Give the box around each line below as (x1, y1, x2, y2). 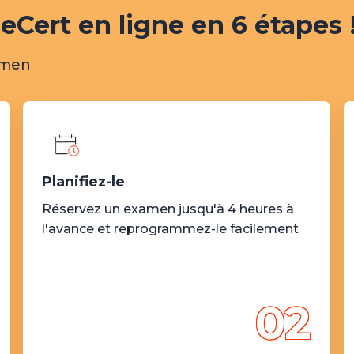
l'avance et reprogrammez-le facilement (42, 221, 299, 236)
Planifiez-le (42, 173, 126, 190)
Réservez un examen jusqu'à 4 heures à (42, 201, 295, 217)
